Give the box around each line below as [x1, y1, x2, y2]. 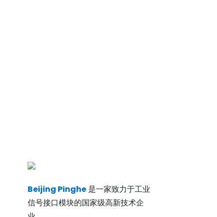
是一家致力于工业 [86, 183, 150, 195]
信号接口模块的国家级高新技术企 [27, 197, 144, 208]
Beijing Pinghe [27, 183, 86, 195]
